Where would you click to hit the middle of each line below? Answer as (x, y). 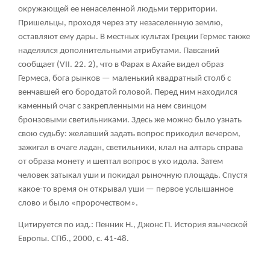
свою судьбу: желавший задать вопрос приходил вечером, (129, 134)
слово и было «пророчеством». (78, 203)
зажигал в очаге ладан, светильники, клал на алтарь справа (130, 148)
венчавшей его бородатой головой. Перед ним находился (128, 92)
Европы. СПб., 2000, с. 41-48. (74, 239)
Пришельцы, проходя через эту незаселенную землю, (121, 23)
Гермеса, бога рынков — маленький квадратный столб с (124, 78)
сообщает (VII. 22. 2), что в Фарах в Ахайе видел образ (121, 64)
